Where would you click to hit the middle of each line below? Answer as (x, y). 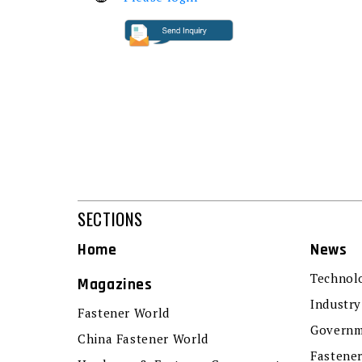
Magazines (115, 285)
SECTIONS (111, 219)
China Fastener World (143, 339)
